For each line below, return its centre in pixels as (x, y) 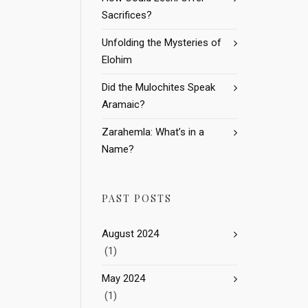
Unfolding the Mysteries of (162, 43)
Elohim (117, 60)
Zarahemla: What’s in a (153, 132)
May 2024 (123, 278)
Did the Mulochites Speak (158, 87)
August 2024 (130, 234)
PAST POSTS (137, 198)
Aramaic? (123, 104)
